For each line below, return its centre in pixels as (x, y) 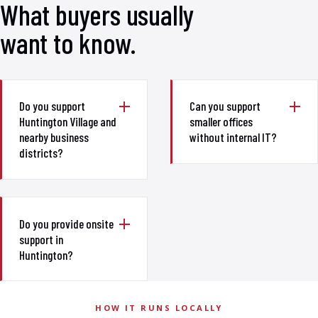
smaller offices (221, 122)
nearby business (54, 137)
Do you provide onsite (66, 223)
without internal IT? (233, 137)
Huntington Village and (68, 122)
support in (41, 239)
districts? (41, 153)
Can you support (225, 106)
